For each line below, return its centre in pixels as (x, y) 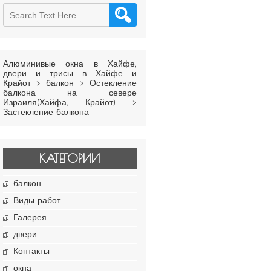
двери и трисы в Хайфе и (70, 74)
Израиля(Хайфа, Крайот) (59, 103)
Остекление (113, 83)
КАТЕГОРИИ (70, 158)
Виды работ (37, 201)
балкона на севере (70, 93)
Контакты (31, 252)
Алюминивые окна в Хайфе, (70, 64)
